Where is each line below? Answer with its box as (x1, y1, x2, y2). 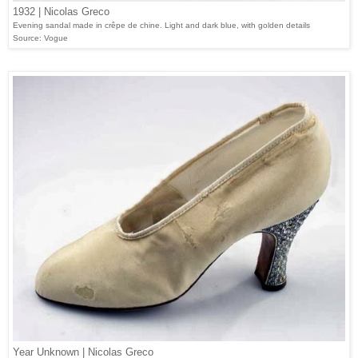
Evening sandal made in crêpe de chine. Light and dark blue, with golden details (13, 20, 310, 30)
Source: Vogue (13, 33, 68, 42)
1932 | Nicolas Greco (13, 5, 109, 18)
